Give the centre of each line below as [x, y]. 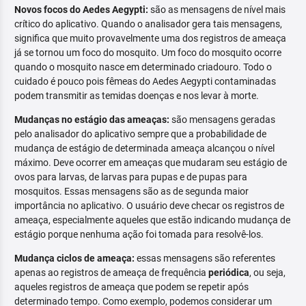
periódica [229, 273]
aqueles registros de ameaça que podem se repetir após [131, 287]
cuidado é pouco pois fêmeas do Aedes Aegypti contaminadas [145, 82]
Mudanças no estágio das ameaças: [92, 120]
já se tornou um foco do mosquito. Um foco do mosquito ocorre [148, 53]
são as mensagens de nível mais [217, 10]
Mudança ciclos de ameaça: [74, 259]
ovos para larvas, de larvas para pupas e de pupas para [131, 177]
